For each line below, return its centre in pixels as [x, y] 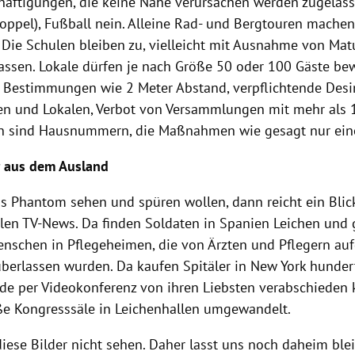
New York [279, 266]
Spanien [245, 223]
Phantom [39, 202]
